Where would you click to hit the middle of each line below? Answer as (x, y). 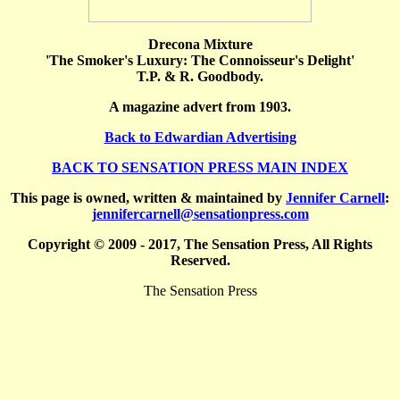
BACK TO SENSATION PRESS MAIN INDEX (200, 167)
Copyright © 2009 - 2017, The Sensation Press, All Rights (200, 244)
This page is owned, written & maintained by (148, 198)
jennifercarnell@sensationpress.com (200, 214)
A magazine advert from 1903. (200, 107)
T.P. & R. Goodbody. (200, 76)
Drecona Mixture (200, 44)
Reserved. (200, 260)
